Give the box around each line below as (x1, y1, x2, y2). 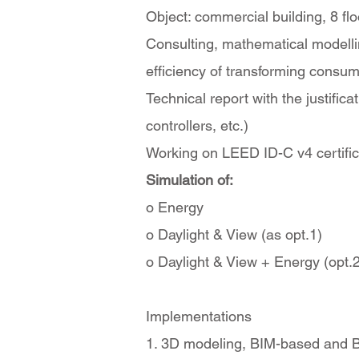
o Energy (146, 199, 204, 216)
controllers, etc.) (146, 117, 248, 134)
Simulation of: (146, 171, 233, 188)
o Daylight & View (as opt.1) (146, 226, 322, 243)
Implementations (146, 308, 252, 325)
